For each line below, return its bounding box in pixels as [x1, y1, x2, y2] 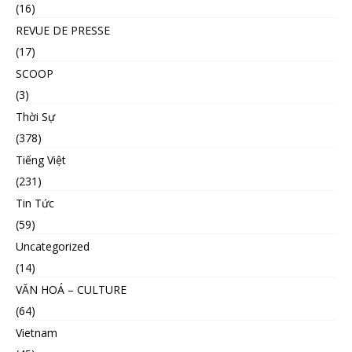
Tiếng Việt [16, 152, 66, 168]
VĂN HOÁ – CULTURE [16, 282, 126, 298]
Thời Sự [16, 109, 55, 125]
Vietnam [16, 325, 57, 341]
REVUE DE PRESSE [16, 23, 110, 38]
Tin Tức [16, 196, 54, 211]
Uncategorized [16, 239, 90, 255]
